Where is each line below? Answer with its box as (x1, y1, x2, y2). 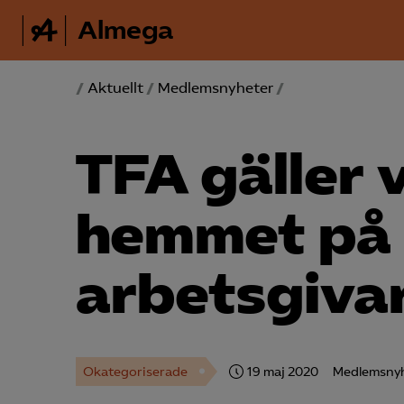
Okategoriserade (83, 363, 188, 380)
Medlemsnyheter (158, 79, 273, 96)
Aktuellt (87, 79, 143, 96)
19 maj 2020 (247, 363, 318, 380)
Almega (78, 14, 174, 46)
